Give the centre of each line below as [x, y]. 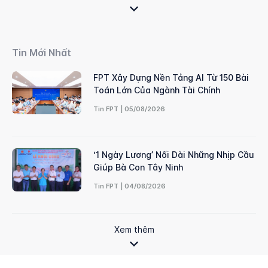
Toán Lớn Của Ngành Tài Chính [156, 90]
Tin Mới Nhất [42, 53]
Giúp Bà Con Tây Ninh [138, 167]
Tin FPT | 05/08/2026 [129, 109]
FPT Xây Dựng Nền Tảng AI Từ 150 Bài [171, 77]
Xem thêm [134, 229]
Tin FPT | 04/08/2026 [129, 186]
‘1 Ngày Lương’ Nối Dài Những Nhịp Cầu [173, 155]
